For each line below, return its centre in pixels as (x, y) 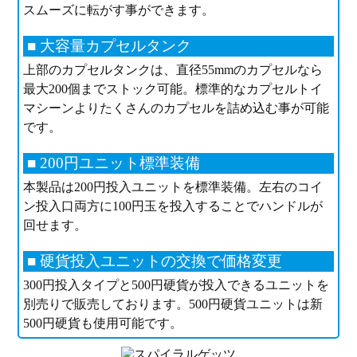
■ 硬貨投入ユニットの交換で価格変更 (154, 261)
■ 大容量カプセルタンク (109, 45)
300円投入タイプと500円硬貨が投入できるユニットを (176, 284)
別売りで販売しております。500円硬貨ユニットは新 (173, 304)
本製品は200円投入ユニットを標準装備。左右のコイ (173, 186)
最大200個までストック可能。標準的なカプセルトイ (173, 88)
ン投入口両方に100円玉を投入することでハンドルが (173, 206)
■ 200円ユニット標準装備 (113, 163)
